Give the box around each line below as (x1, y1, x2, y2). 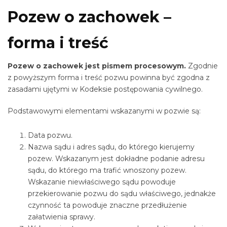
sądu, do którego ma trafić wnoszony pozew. (28, 165, 186, 175)
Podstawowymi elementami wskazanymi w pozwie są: (8, 106, 201, 116)
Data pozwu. (28, 130, 72, 140)
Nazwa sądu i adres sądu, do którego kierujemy (28, 142, 195, 152)
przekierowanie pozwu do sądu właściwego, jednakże (28, 188, 216, 198)
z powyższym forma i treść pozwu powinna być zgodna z (8, 73, 210, 83)
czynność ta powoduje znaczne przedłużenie (28, 200, 187, 210)
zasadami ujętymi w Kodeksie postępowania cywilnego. (8, 85, 203, 94)
